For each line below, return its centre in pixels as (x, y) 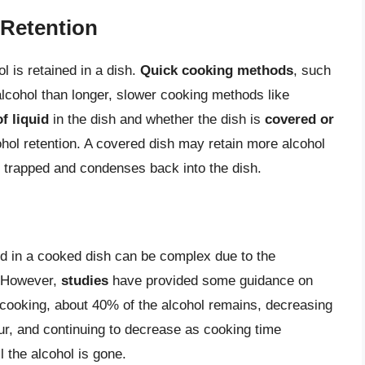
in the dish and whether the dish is (157, 119)
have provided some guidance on (211, 281)
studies (85, 281)
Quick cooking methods (217, 70)
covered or (299, 119)
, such (312, 70)
